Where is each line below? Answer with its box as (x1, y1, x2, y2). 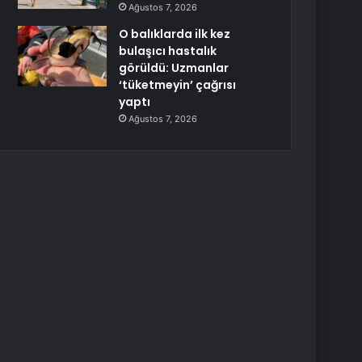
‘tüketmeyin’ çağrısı (119, 77, 237, 93)
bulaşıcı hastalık (119, 43, 217, 59)
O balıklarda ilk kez (119, 26, 231, 42)
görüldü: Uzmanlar (119, 60, 229, 76)
